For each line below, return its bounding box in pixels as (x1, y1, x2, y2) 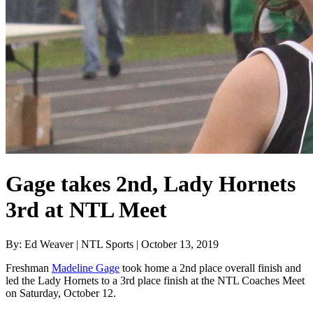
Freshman (6, 261, 52, 274)
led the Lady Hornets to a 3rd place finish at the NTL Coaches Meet (6, 274, 305, 286)
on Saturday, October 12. (6, 286, 116, 299)
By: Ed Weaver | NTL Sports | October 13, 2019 (6, 238, 219, 250)
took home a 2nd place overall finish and (119, 261, 301, 274)
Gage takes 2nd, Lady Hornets (6, 171, 296, 197)
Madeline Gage (52, 261, 119, 274)
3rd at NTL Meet (6, 197, 167, 223)
